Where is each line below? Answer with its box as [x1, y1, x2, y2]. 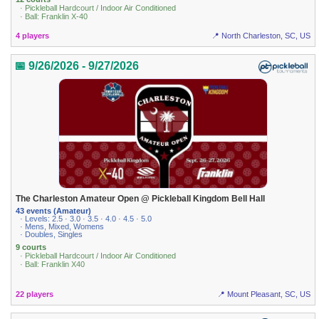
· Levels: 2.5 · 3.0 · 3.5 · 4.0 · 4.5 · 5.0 [20, 214, 152, 224]
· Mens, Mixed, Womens [20, 222, 105, 231]
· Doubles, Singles [20, 230, 83, 239]
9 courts [16, 243, 47, 252]
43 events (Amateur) [16, 206, 92, 216]
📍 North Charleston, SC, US [211, 31, 310, 41]
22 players [16, 289, 54, 298]
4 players [16, 31, 50, 41]
